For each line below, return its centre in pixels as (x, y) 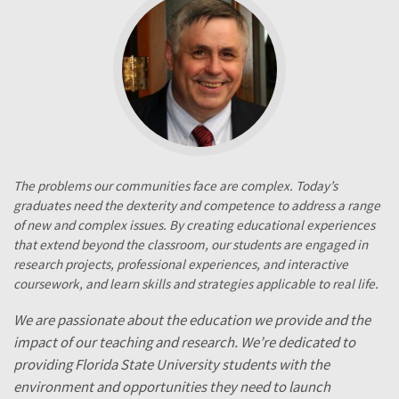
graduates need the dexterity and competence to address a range (197, 206)
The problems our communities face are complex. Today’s (175, 186)
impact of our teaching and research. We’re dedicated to (184, 343)
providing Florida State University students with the (171, 365)
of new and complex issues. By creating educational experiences (194, 225)
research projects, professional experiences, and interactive (181, 265)
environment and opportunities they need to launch (172, 387)
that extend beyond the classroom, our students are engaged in (191, 245)
